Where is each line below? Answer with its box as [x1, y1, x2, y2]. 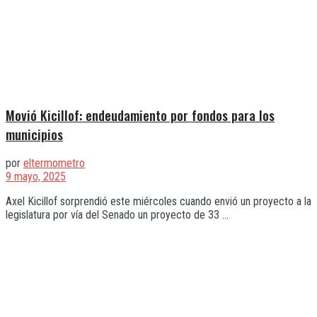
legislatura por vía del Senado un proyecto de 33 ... [6, 208, 229, 222]
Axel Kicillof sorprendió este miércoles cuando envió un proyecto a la [6, 195, 311, 209]
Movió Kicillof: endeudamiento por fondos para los [6, 105, 275, 125]
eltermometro [23, 156, 85, 171]
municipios [6, 124, 63, 144]
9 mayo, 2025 [6, 170, 66, 184]
